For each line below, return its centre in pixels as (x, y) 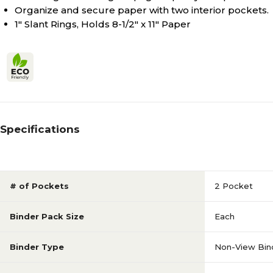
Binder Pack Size (47, 216)
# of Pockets (39, 186)
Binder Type (37, 247)
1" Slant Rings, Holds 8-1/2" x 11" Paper (103, 24)
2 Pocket (234, 186)
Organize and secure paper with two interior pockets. (142, 10)
